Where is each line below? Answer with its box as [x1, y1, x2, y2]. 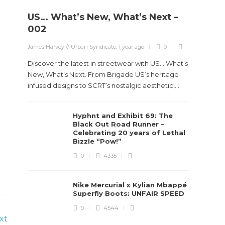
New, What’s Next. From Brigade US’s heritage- [28, 70, 182, 78]
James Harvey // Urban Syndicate [28, 43, 117, 50]
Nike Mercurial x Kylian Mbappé [73, 181, 187, 189]
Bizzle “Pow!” [73, 137, 124, 145]
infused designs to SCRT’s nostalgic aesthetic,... [28, 81, 180, 89]
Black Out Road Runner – [73, 120, 165, 128]
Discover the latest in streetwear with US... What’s [28, 59, 188, 67]
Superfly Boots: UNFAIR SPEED [73, 189, 187, 197]
